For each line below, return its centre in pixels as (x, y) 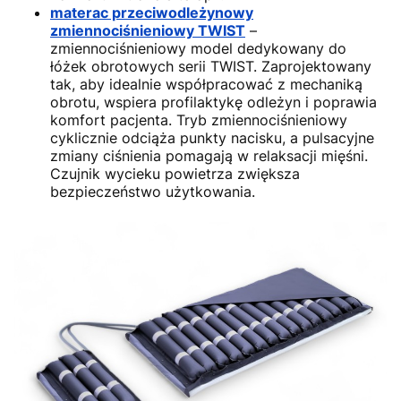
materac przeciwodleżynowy (152, 13)
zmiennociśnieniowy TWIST (148, 31)
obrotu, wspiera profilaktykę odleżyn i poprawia (213, 102)
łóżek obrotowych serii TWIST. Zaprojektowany (211, 67)
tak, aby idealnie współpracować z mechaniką (206, 85)
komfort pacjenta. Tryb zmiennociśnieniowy (199, 120)
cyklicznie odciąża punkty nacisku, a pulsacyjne (212, 138)
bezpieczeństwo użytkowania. (153, 192)
